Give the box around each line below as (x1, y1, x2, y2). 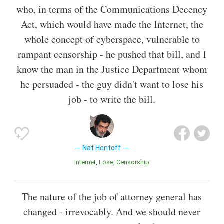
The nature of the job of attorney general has (22, 189, 202, 203)
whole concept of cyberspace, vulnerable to (24, 32, 200, 46)
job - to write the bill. (68, 92, 155, 106)
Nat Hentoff (82, 143, 121, 152)
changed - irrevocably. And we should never (23, 204, 200, 218)
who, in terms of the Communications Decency (16, 2, 207, 16)
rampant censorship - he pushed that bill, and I (17, 47, 206, 61)
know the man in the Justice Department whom (16, 62, 207, 76)
